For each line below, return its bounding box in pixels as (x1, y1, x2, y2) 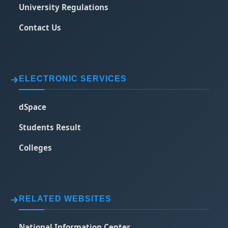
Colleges (19, 142, 52, 153)
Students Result (19, 122, 81, 132)
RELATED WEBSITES (19, 194, 112, 203)
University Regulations (19, 2, 109, 12)
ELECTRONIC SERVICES (19, 74, 127, 83)
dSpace (19, 102, 47, 112)
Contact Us (19, 22, 62, 33)
